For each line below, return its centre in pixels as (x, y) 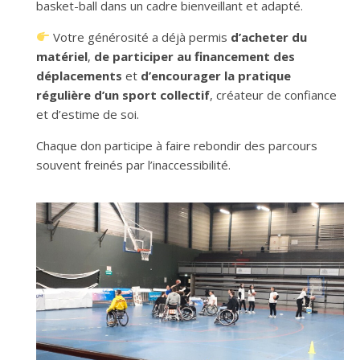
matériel (62, 56)
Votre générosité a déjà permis (141, 37)
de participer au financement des (194, 56)
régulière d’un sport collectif (123, 94)
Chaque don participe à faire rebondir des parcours (177, 145)
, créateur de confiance (273, 94)
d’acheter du (269, 37)
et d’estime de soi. (88, 114)
